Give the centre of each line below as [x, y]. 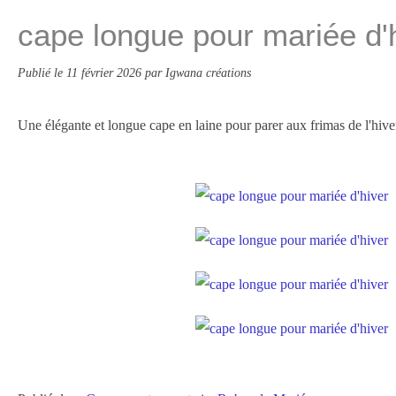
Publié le [42, 72]
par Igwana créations [198, 72]
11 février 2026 [106, 72]
